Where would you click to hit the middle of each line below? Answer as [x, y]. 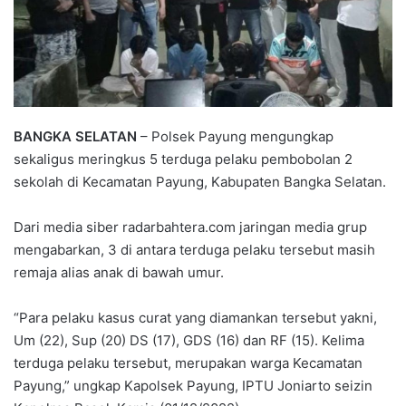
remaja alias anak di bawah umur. [119, 272]
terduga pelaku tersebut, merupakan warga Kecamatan [188, 362]
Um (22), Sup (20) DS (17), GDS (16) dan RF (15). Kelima [189, 340]
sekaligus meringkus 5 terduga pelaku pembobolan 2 [183, 159]
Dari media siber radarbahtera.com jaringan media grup [190, 227]
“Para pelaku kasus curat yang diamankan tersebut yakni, [195, 317]
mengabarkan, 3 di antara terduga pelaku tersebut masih [194, 249]
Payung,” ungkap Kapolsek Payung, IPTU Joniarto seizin [193, 385]
